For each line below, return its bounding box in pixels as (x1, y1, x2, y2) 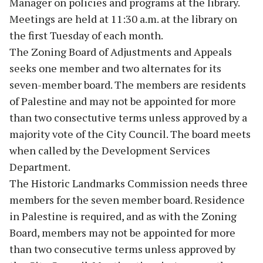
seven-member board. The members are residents (9, 77, 246, 92)
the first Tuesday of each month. (9, 28, 163, 42)
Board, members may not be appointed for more (9, 225, 235, 240)
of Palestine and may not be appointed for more (9, 93, 236, 108)
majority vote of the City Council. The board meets (9, 126, 251, 141)
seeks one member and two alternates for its (9, 60, 221, 75)
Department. (9, 159, 70, 174)
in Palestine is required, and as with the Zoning (9, 208, 237, 223)
